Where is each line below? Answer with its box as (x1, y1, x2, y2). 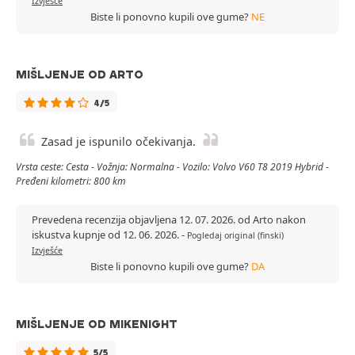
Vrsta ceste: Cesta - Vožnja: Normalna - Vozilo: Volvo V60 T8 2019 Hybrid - (16, 160, 329, 174)
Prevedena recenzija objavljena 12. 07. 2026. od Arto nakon (32, 212, 306, 227)
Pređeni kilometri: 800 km (16, 174, 126, 189)
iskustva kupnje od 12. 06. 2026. (32, 227, 181, 242)
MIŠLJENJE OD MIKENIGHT (16, 317, 177, 332)
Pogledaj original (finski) (187, 230, 284, 242)
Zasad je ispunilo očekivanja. (41, 134, 196, 150)
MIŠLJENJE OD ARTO (16, 67, 143, 82)
